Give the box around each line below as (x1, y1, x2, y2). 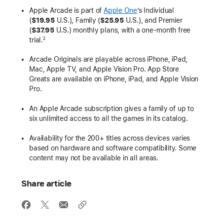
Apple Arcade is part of (29, 6, 104, 14)
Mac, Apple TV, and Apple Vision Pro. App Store (29, 65, 180, 74)
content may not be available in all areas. (29, 154, 158, 162)
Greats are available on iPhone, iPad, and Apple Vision (29, 75, 199, 83)
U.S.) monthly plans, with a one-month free (54, 26, 191, 34)
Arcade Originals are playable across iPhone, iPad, (29, 55, 188, 64)
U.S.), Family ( (54, 16, 101, 24)
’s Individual (137, 6, 175, 14)
